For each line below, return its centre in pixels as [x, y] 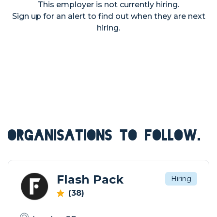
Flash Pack [90, 179]
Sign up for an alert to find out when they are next [108, 16]
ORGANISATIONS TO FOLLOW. [104, 135]
